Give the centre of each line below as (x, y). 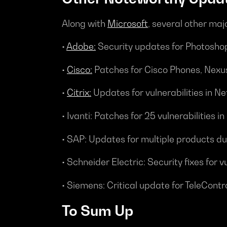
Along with (84, 23)
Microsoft (128, 23)
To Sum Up (98, 211)
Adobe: (81, 47)
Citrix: (79, 93)
